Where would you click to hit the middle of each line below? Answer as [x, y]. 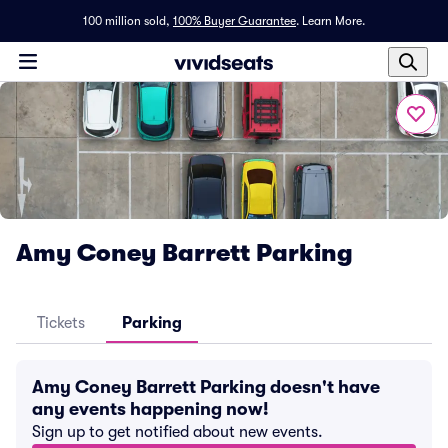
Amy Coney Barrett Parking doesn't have [206, 387]
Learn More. [333, 21]
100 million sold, [126, 21]
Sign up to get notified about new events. [177, 432]
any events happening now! [150, 409]
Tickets [61, 323]
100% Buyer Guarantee [234, 21]
